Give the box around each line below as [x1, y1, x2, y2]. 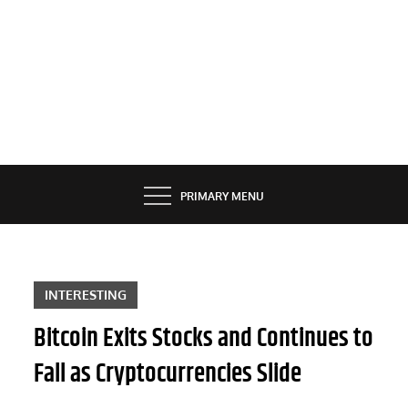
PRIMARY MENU [180, 189, 264, 204]
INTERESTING [45, 286, 127, 302]
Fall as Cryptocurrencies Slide [34, 354, 302, 393]
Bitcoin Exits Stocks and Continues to [34, 319, 374, 358]
